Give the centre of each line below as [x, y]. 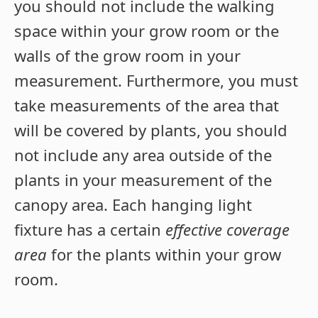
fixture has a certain [90, 230]
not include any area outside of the [143, 155]
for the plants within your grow [164, 254]
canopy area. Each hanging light [133, 205]
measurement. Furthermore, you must [156, 81]
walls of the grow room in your [127, 56]
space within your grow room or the [147, 31]
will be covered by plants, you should [151, 130]
